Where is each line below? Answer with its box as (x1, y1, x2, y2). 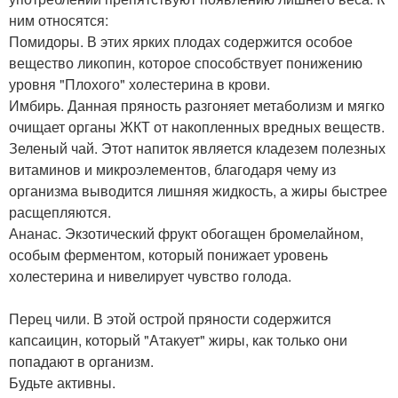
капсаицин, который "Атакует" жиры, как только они (9, 329, 347, 350)
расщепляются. (9, 201, 111, 222)
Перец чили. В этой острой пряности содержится (9, 307, 331, 329)
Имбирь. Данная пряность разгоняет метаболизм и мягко (9, 94, 385, 115)
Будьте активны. (9, 371, 115, 393)
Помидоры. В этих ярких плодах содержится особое (9, 30, 353, 52)
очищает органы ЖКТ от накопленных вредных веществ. (9, 115, 385, 137)
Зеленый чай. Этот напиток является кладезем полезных (9, 137, 386, 158)
